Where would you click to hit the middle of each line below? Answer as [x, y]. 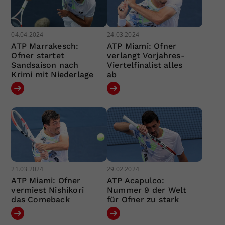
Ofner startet [38, 56]
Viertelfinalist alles [145, 65]
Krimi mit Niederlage [52, 75]
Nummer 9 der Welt [147, 190]
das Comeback [40, 199]
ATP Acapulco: [136, 180]
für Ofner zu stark [143, 199]
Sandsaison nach [45, 65]
